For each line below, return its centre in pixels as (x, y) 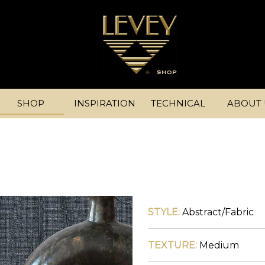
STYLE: (164, 212)
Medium (218, 245)
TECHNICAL (178, 103)
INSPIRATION (104, 103)
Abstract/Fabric (216, 212)
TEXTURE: (172, 245)
